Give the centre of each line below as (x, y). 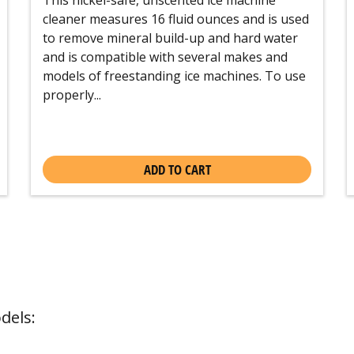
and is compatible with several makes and (165, 56)
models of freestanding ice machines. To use (174, 75)
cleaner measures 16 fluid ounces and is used (176, 19)
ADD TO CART (177, 169)
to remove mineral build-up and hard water (170, 38)
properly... (72, 94)
